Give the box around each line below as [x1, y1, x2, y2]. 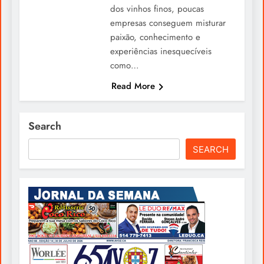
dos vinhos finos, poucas [110, 2, 204, 16]
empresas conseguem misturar [110, 16, 226, 30]
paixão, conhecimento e [110, 31, 200, 44]
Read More [111, 80, 155, 93]
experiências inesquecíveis [110, 45, 212, 58]
